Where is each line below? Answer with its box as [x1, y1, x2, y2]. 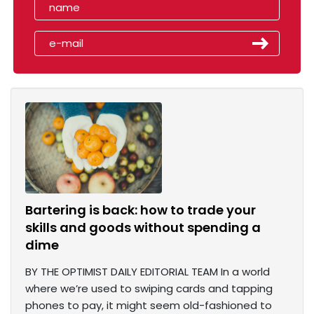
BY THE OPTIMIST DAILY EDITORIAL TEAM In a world [25, 264, 270, 280]
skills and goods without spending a [25, 219, 261, 237]
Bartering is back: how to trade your [25, 201, 256, 219]
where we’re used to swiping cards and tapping [25, 281, 273, 296]
